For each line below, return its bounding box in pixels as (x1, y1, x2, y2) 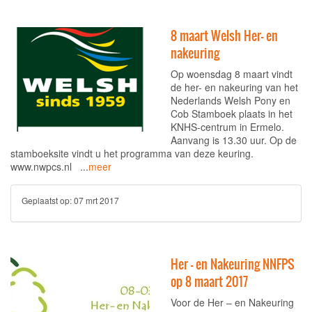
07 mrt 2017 (74, 194, 119, 206)
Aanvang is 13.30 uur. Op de (171, 133, 297, 147)
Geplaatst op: (22, 194, 74, 206)
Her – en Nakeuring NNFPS (171, 255, 295, 274)
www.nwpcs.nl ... (10, 159, 88, 173)
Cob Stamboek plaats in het (171, 107, 292, 120)
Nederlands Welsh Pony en (171, 93, 290, 107)
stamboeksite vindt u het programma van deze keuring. (10, 146, 253, 160)
